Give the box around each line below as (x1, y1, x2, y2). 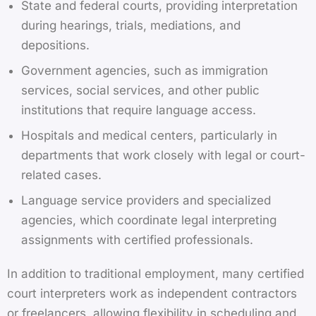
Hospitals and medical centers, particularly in (21, 128, 277, 142)
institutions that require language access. (21, 102, 256, 117)
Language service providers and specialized (21, 193, 271, 207)
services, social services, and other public (21, 83, 260, 97)
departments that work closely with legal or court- (21, 147, 305, 162)
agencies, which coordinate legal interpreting (21, 212, 276, 227)
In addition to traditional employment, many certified (7, 266, 304, 281)
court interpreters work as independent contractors (7, 286, 297, 300)
